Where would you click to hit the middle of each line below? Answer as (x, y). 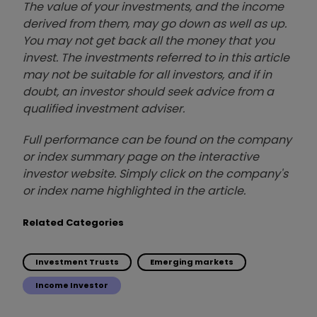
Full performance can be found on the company (157, 140)
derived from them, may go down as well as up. (155, 24)
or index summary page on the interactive (141, 157)
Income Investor (72, 286)
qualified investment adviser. (104, 109)
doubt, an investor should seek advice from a (148, 92)
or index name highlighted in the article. (134, 191)
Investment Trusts (77, 262)
